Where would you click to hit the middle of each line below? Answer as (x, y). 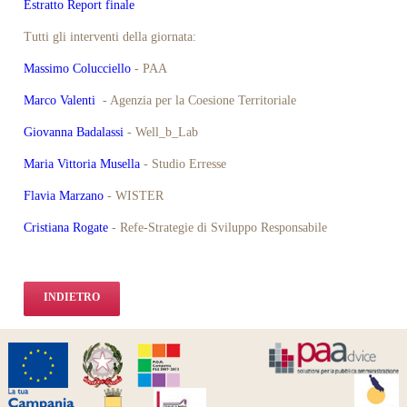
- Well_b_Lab (161, 132)
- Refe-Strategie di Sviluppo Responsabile (218, 227)
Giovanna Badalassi (74, 132)
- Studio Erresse (185, 164)
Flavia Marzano (64, 195)
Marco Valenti (62, 100)
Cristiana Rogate (66, 227)
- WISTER (134, 195)
